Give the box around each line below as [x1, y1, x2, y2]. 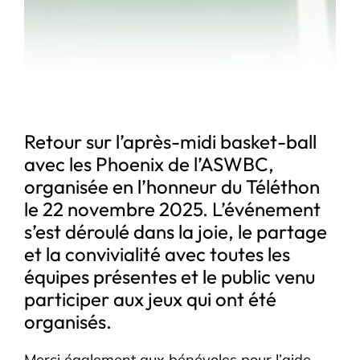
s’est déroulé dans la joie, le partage [24, 219, 328, 243]
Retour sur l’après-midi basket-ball [24, 129, 317, 153]
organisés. [24, 309, 112, 333]
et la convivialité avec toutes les [24, 241, 291, 266]
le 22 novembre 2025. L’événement [24, 196, 321, 221]
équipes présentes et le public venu [24, 264, 316, 288]
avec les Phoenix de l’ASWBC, [24, 151, 275, 176]
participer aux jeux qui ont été [24, 286, 277, 311]
